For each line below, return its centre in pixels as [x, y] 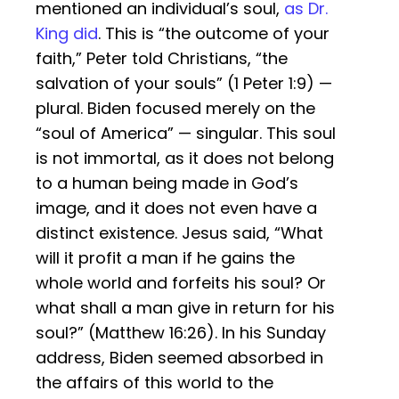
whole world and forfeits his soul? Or [181, 283]
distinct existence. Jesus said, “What [179, 233]
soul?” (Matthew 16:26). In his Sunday [181, 333]
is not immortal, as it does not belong [185, 159]
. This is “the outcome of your [214, 34]
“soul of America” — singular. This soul [186, 134]
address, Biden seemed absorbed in [179, 358]
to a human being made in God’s [167, 183]
